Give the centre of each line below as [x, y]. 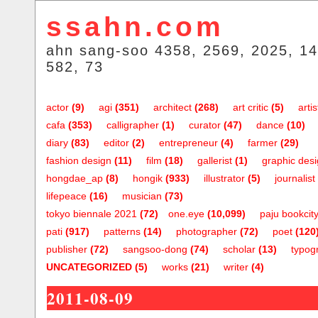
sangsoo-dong [155, 249]
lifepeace [66, 196]
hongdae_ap [75, 178]
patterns [122, 231]
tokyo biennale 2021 [92, 214]
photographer [207, 231]
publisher [67, 249]
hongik [148, 178]
